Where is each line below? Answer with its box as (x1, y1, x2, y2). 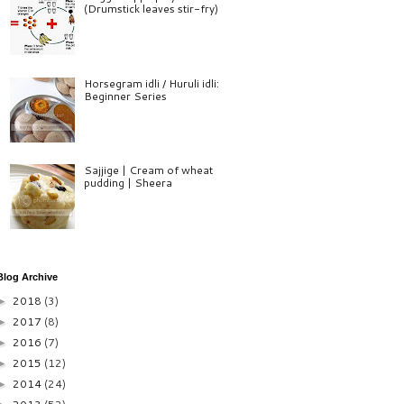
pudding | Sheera (83, 175, 172, 191)
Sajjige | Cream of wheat (83, 162, 213, 179)
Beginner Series (83, 87, 167, 104)
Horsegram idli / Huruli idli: (83, 75, 219, 91)
